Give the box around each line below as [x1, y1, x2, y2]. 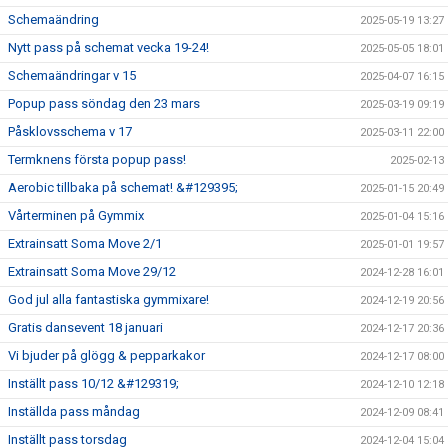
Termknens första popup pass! [8, 151, 186, 167]
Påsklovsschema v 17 [8, 123, 132, 139]
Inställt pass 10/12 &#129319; [8, 375, 179, 391]
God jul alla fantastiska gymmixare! [8, 291, 209, 307]
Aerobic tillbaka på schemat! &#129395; [8, 179, 238, 195]
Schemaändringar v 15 [8, 67, 136, 83]
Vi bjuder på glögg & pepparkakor [8, 347, 205, 363]
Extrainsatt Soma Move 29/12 [8, 263, 176, 279]
